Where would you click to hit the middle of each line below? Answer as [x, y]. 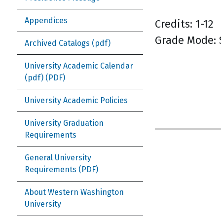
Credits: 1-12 [184, 24]
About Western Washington [74, 192]
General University [58, 158]
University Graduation [64, 123]
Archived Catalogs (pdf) [68, 43]
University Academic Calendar [79, 66]
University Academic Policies [76, 100]
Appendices [46, 20]
